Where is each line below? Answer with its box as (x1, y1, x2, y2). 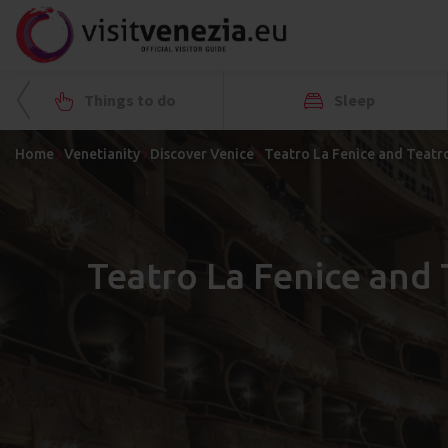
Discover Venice (150, 146, 254, 162)
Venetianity (64, 146, 140, 162)
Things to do (81, 90, 176, 110)
